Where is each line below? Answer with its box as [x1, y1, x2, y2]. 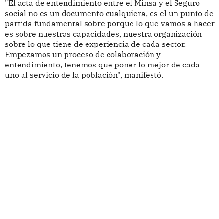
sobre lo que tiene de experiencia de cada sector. [4, 39, 186, 49]
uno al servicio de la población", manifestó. [4, 69, 163, 80]
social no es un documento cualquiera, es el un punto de [4, 8, 214, 18]
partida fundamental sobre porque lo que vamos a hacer [4, 18, 215, 28]
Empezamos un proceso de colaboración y [4, 49, 161, 59]
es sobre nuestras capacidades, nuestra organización [4, 28, 202, 39]
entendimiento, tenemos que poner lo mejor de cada [4, 59, 200, 69]
